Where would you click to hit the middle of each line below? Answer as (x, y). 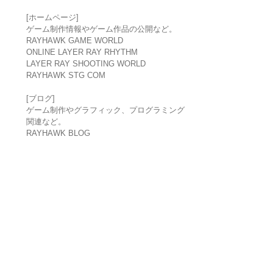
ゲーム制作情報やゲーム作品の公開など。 (101, 29)
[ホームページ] (52, 18)
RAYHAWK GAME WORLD (74, 41)
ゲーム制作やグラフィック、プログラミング (105, 110)
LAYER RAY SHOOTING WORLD (86, 64)
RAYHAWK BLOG (58, 133)
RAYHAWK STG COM (66, 76)
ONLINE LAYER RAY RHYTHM (82, 52)
